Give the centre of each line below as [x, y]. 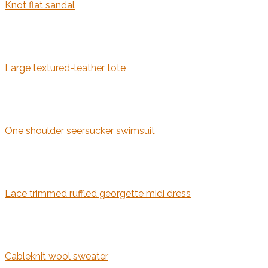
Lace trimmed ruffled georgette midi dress [98, 194]
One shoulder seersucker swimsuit [80, 131]
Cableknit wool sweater [57, 257]
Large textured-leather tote [65, 68]
